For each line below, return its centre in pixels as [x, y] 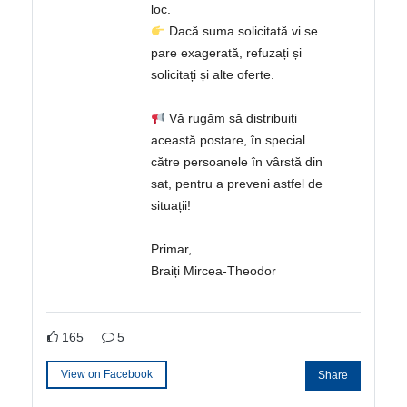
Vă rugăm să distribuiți [232, 119]
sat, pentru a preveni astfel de [237, 184]
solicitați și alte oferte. [213, 75]
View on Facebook [107, 374]
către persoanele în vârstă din [237, 162]
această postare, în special [228, 140]
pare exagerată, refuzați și [227, 53]
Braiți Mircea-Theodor [214, 271]
